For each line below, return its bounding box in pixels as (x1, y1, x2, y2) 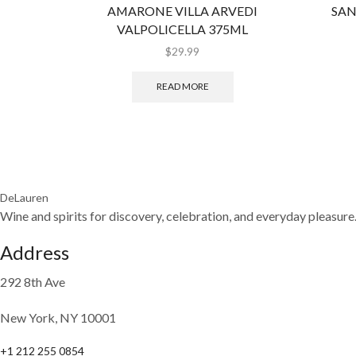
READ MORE (156, 80, 209, 93)
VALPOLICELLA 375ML (117, 21, 249, 37)
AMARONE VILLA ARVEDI (107, 2, 258, 18)
